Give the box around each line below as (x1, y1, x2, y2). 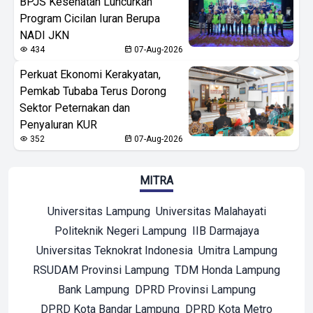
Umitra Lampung (198, 243, 277, 257)
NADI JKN (20, 28, 69, 42)
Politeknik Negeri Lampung (54, 224, 187, 238)
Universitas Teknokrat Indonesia (36, 243, 193, 257)
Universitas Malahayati (155, 204, 266, 218)
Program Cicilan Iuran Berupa (20, 11, 160, 25)
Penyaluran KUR (20, 117, 97, 131)
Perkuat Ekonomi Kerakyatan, (20, 67, 161, 81)
